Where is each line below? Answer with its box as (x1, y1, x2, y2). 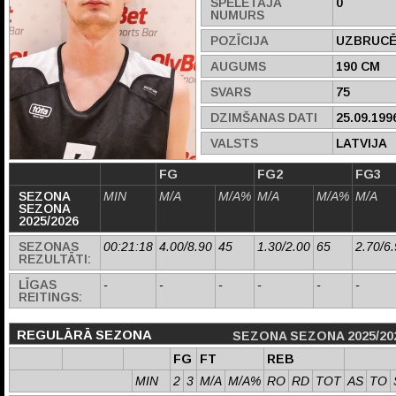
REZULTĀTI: (19, 252, 91, 266)
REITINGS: (19, 290, 82, 304)
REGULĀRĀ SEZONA (17, 327, 152, 342)
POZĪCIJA (210, 34, 269, 48)
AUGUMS (210, 59, 266, 73)
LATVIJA (336, 136, 387, 150)
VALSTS (210, 136, 258, 150)
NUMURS (210, 8, 264, 22)
